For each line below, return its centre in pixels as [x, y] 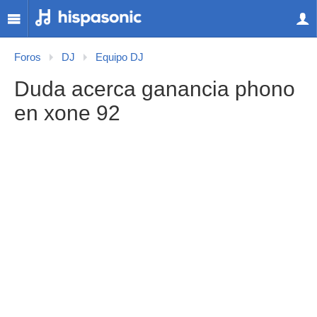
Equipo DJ [120, 57]
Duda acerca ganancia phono [155, 89]
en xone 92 [67, 113]
